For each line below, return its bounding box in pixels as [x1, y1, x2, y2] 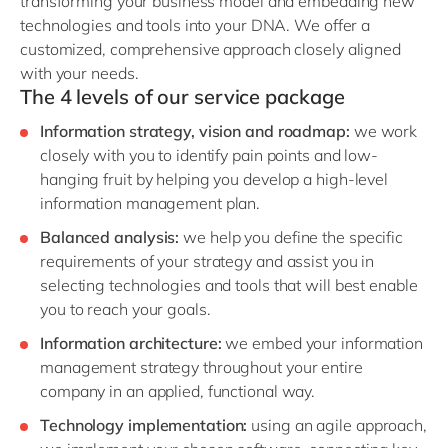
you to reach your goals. [40, 299, 211, 320]
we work [349, 121, 418, 142]
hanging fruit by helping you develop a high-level [40, 169, 389, 190]
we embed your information [221, 333, 423, 354]
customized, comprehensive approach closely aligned [20, 39, 401, 60]
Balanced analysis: [40, 227, 184, 248]
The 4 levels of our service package [20, 84, 345, 110]
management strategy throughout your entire [40, 357, 363, 378]
